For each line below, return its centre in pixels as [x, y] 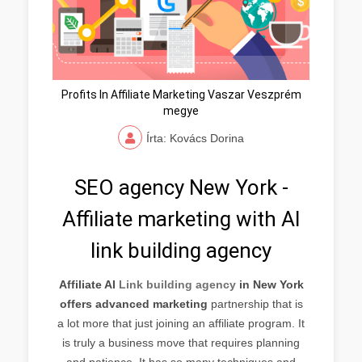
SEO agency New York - [181, 187]
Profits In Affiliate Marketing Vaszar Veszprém [181, 94]
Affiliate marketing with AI [181, 219]
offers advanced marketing [133, 303]
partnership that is [255, 303]
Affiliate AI [88, 284]
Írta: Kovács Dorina [195, 138]
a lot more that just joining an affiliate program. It [181, 323]
